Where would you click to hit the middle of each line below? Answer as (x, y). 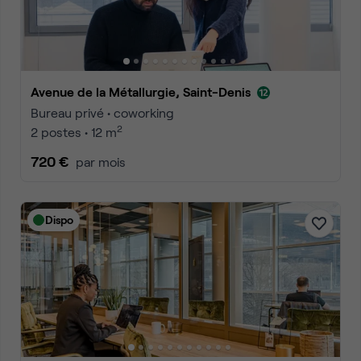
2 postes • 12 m (74, 132)
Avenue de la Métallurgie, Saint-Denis (145, 91)
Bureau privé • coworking (102, 112)
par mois (101, 162)
